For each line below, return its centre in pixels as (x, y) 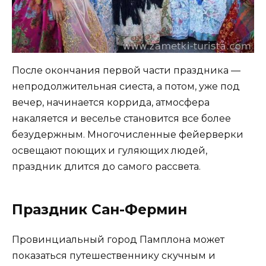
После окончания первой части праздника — (126, 71)
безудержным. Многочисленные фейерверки (128, 135)
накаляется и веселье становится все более (121, 119)
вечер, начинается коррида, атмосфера (111, 103)
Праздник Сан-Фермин (99, 210)
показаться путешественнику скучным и (114, 256)
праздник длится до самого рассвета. (106, 167)
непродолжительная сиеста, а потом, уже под (126, 87)
